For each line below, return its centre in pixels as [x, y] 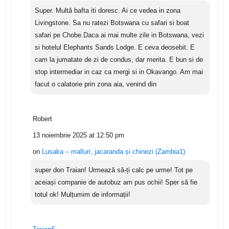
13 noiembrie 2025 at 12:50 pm [78, 135]
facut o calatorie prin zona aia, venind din [95, 84]
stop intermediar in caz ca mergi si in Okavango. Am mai [119, 72]
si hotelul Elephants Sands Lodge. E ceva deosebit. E [114, 48]
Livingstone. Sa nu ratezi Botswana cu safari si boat [112, 23]
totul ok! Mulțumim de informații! [82, 195]
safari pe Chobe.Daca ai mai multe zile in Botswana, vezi [119, 35]
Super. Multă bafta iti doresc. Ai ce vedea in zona [107, 11]
